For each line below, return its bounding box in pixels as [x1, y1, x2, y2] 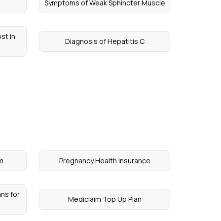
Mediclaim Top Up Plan [68, 194, 142, 204]
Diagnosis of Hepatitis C [65, 37, 145, 46]
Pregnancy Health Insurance [59, 156, 150, 165]
